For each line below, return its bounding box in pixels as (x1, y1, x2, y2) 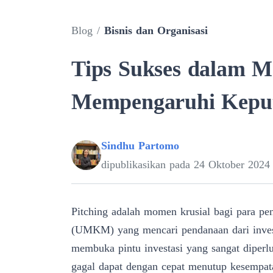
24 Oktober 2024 (194, 158, 270, 171)
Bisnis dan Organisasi (104, 24, 208, 37)
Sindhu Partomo (101, 139, 179, 152)
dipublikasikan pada (101, 158, 194, 171)
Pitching (71, 205, 108, 218)
